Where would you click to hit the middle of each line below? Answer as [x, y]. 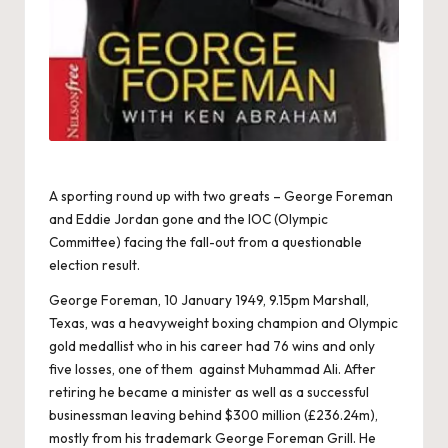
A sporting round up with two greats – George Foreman [221, 196]
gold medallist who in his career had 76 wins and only [212, 346]
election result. [94, 265]
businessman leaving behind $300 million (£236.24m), [213, 415]
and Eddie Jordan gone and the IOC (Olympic [188, 219]
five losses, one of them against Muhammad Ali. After [212, 369]
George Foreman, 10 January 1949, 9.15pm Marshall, [209, 300]
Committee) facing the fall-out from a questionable [205, 242]
